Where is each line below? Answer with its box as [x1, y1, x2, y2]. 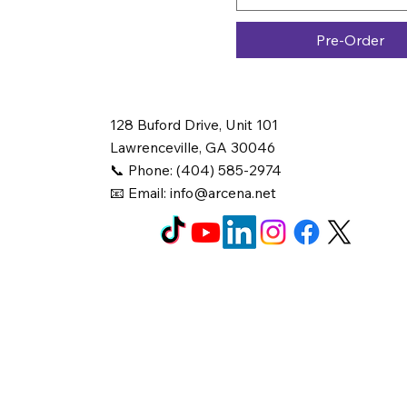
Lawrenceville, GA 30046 [110, 137, 276, 156]
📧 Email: [110, 183, 171, 202]
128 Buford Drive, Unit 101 [110, 114, 283, 134]
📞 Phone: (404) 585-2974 [110, 160, 283, 179]
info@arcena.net [170, 183, 277, 202]
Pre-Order [316, 31, 384, 50]
